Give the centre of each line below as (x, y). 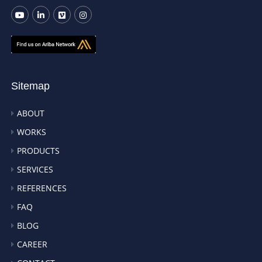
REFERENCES (42, 188)
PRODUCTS (39, 151)
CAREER (32, 244)
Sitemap (31, 86)
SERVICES (35, 170)
